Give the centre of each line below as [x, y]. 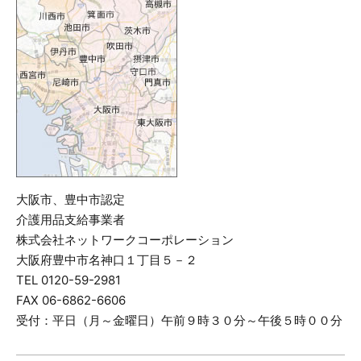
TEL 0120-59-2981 [68, 280]
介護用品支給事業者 [71, 219]
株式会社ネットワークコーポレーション [125, 239]
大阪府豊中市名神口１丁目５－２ [107, 259]
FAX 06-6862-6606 [71, 300]
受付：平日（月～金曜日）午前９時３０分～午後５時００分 [179, 320]
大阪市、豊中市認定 [71, 199]
